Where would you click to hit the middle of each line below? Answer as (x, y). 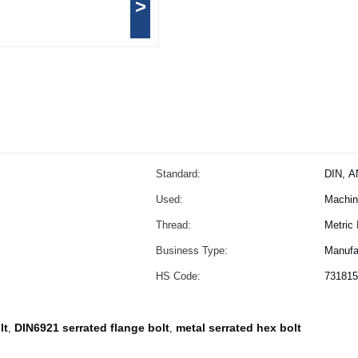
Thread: (173, 225)
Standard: (178, 174)
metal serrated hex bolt (239, 328)
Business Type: (192, 251)
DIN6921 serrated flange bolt (92, 328)
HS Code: (178, 276)
